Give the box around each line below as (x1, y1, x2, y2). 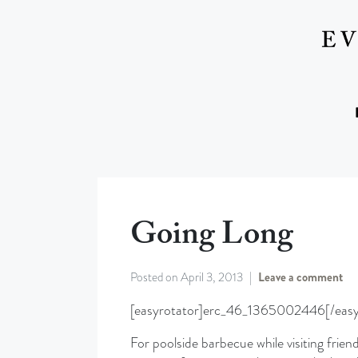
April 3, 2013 (180, 268, 243, 286)
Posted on (129, 268, 181, 286)
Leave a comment (257, 268, 343, 286)
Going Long (129, 219, 293, 252)
